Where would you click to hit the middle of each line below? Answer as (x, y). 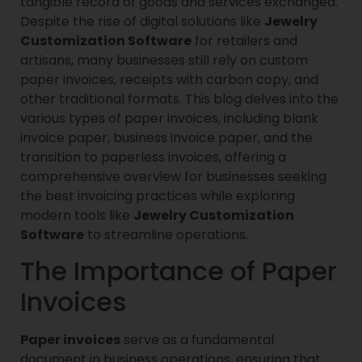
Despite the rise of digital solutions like (142, 21)
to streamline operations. (166, 234)
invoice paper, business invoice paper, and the (166, 137)
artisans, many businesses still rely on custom (164, 60)
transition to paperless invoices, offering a (153, 157)
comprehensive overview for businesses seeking (173, 176)
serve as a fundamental (197, 339)
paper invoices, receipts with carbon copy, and (169, 79)
